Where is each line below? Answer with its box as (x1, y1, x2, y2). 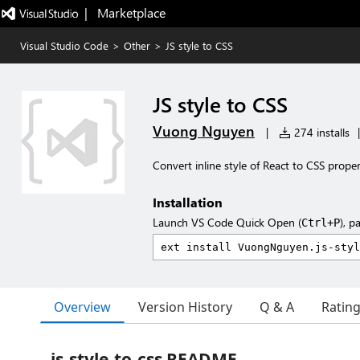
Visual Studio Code (20, 39, 108, 52)
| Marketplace (84, 4, 166, 21)
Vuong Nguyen (153, 121, 255, 141)
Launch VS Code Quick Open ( (153, 215, 301, 230)
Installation (153, 194, 223, 211)
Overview (54, 297, 111, 316)
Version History (138, 298, 232, 316)
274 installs (291, 125, 350, 140)
